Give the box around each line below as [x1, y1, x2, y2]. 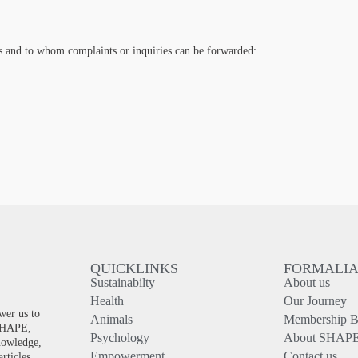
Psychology [90, 331, 150, 344]
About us [283, 276, 330, 289]
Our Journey [283, 294, 347, 308]
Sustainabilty [90, 276, 156, 289]
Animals [90, 312, 133, 326]
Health [90, 294, 125, 308]
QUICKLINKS [90, 261, 179, 276]
